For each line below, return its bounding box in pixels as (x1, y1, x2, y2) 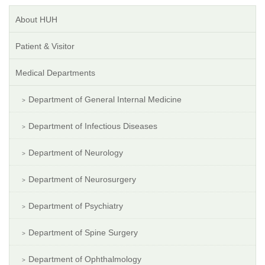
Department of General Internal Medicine (28, 95, 182, 105)
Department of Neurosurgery (28, 174, 136, 185)
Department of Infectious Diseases (28, 121, 157, 131)
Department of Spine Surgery (28, 228, 138, 238)
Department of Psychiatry (28, 201, 123, 211)
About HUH (15, 15, 57, 25)
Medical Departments (15, 68, 95, 78)
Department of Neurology (28, 148, 123, 158)
